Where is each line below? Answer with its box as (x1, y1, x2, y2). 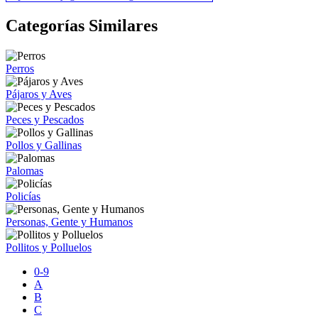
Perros (6, 62, 34, 75)
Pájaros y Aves (6, 87, 72, 100)
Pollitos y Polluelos (6, 241, 92, 253)
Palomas (6, 164, 43, 177)
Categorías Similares (6, 16, 158, 35)
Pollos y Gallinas (6, 138, 82, 151)
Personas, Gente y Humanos (6, 215, 133, 228)
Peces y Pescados (6, 113, 84, 126)
